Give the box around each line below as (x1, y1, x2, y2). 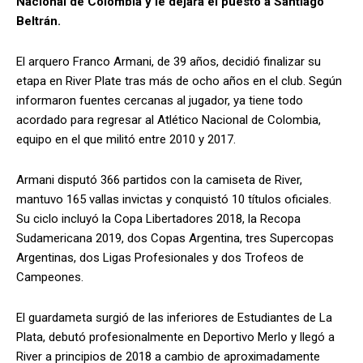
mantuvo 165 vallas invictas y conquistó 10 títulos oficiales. (16, 191, 331, 207)
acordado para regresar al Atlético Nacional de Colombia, (16, 112, 321, 127)
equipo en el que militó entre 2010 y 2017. (16, 131, 236, 147)
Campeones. (16, 269, 83, 284)
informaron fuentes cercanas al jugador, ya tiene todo (16, 92, 303, 108)
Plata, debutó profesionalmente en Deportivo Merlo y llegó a (16, 329, 335, 344)
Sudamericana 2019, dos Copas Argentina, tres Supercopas (16, 230, 334, 246)
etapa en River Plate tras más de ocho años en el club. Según (16, 73, 342, 88)
